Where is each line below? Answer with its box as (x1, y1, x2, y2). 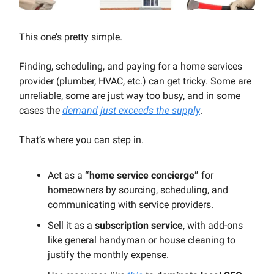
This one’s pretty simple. (19, 31, 122, 43)
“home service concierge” (85, 169, 199, 182)
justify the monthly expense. (48, 249, 169, 261)
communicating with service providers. (48, 199, 213, 211)
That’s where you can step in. (19, 134, 144, 146)
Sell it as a (48, 220, 95, 232)
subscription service (95, 220, 183, 232)
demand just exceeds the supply (62, 105, 200, 117)
